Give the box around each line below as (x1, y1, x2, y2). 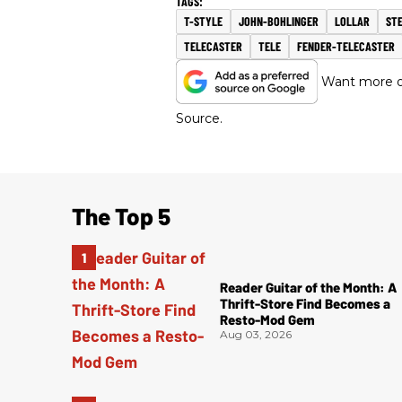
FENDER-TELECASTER (297, 39, 395, 55)
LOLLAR (335, 13, 370, 30)
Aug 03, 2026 (220, 328, 293, 342)
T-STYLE (184, 13, 223, 30)
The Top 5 (72, 202, 170, 231)
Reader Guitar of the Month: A (220, 279, 398, 296)
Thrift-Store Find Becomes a (220, 295, 391, 312)
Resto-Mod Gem (220, 311, 316, 328)
